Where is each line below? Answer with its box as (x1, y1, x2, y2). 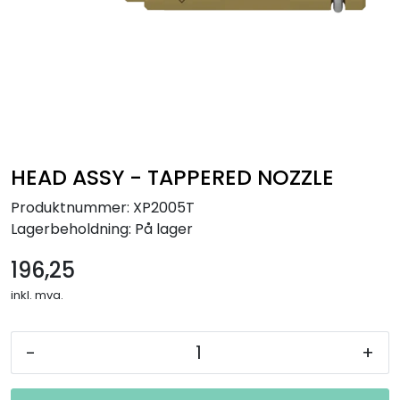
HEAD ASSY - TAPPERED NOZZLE (11, 162, 334, 192)
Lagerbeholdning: (11, 218, 131, 239)
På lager (135, 218, 193, 239)
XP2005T (133, 196, 195, 218)
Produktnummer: (11, 196, 129, 218)
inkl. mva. (11, 286, 63, 304)
